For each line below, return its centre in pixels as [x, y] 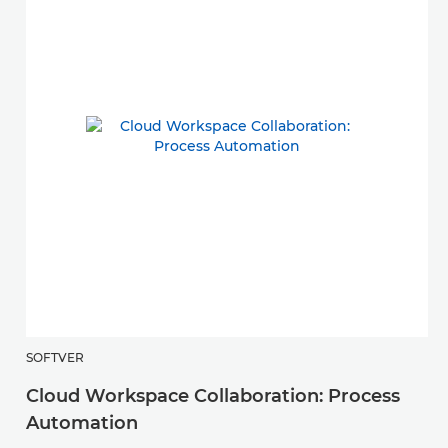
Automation [82, 422]
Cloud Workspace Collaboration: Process [213, 395]
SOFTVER [55, 357]
